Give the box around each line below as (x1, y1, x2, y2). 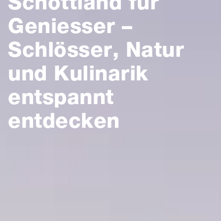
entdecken (8, 108, 120, 133)
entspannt (8, 84, 114, 109)
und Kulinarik (8, 61, 148, 85)
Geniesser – (8, 13, 133, 38)
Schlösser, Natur (8, 37, 184, 62)
